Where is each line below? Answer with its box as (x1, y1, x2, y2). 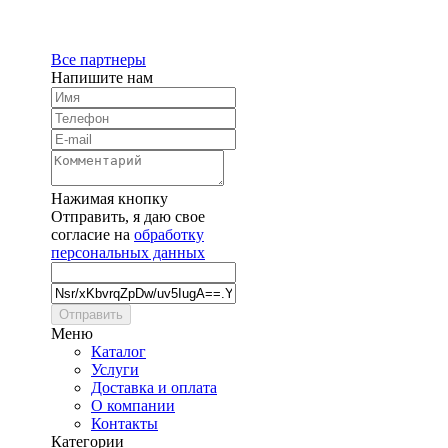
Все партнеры (51, 50, 146, 68)
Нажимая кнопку (51, 189, 168, 207)
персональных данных (51, 243, 205, 261)
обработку (134, 225, 204, 243)
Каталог (91, 342, 146, 360)
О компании (91, 396, 175, 414)
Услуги (91, 360, 139, 378)
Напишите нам (51, 68, 153, 86)
